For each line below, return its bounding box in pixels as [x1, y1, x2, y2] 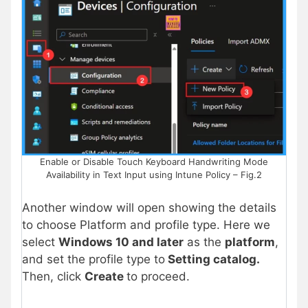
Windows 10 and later [58, 234, 184, 249]
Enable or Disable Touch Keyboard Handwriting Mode [40, 156, 268, 168]
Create [85, 269, 126, 283]
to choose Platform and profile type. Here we [22, 217, 270, 232]
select [22, 234, 58, 249]
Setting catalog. [165, 252, 260, 266]
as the [184, 234, 225, 249]
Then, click [22, 269, 85, 283]
